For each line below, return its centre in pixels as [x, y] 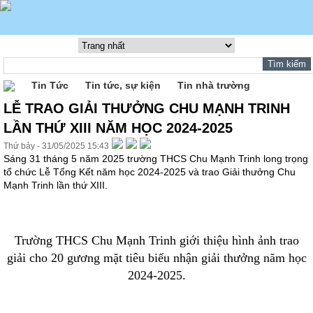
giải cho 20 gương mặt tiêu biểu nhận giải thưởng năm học [156, 258]
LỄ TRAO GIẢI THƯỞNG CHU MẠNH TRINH [147, 108]
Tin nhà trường [214, 85]
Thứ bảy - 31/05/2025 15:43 [56, 146]
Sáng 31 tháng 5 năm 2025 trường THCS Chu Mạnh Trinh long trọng [156, 159]
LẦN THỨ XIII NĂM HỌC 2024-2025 [118, 128]
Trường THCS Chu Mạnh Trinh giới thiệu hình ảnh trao [156, 240]
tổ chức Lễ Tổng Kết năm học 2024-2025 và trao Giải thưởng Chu [150, 172]
